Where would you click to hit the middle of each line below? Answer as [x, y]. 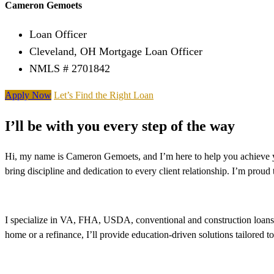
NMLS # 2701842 [70, 69]
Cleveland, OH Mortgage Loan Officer [116, 52]
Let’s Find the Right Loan [104, 95]
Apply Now [28, 95]
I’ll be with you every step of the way [120, 126]
